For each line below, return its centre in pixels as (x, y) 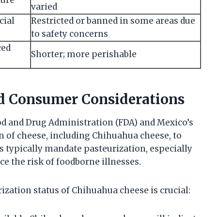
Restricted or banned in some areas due (113, 21)
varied (44, 7)
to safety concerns (70, 34)
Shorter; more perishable (84, 54)
